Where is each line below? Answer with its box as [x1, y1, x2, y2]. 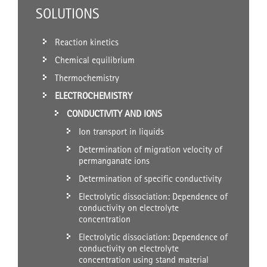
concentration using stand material [79, 254, 209, 266]
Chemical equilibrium [55, 54, 135, 66]
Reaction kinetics [55, 36, 119, 48]
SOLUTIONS [36, 5, 100, 23]
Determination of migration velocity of [79, 144, 222, 156]
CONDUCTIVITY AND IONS [67, 108, 162, 120]
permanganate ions [79, 155, 150, 167]
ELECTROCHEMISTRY [55, 90, 132, 102]
